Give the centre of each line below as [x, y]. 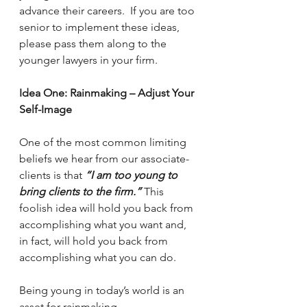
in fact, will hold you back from [95, 241]
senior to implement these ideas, [101, 27]
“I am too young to [133, 175]
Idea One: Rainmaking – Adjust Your [108, 93]
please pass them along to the [94, 44]
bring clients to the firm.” [80, 192]
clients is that [52, 175]
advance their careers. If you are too [108, 11]
